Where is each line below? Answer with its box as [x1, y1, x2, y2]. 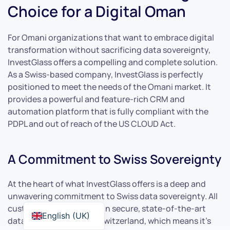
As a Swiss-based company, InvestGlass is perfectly [8, 68, 203, 80]
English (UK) [42, 210, 90, 221]
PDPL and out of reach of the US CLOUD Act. [8, 118, 176, 129]
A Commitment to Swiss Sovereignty [8, 150, 221, 167]
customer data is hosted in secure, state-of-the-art [8, 202, 206, 214]
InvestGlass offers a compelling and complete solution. [8, 56, 218, 68]
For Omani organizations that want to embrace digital [8, 31, 214, 43]
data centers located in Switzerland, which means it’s [8, 215, 211, 226]
